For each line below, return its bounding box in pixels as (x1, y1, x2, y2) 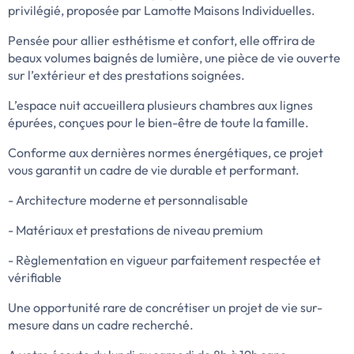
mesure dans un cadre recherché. (8, 317, 194, 333)
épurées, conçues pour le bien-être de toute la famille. (8, 115, 309, 131)
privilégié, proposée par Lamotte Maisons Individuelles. (8, 2, 315, 19)
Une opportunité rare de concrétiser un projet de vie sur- (8, 299, 322, 316)
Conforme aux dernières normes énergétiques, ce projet (8, 145, 323, 161)
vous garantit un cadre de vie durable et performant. (8, 162, 299, 179)
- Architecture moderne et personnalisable (8, 192, 248, 209)
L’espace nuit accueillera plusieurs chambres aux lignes (8, 97, 313, 114)
